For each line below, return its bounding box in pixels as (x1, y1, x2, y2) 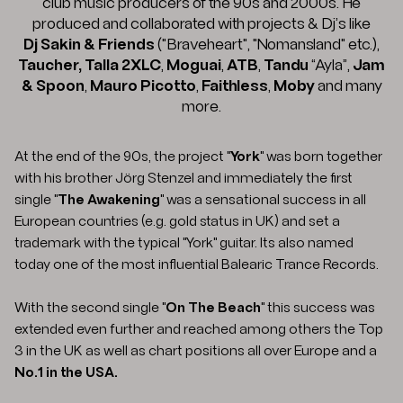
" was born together (260, 149, 382, 165)
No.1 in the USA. (14, 365, 118, 381)
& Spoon (21, 77, 85, 95)
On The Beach (166, 300, 261, 316)
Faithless (201, 77, 268, 95)
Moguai (166, 57, 221, 75)
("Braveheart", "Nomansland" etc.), (155, 36, 380, 54)
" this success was (261, 300, 375, 316)
